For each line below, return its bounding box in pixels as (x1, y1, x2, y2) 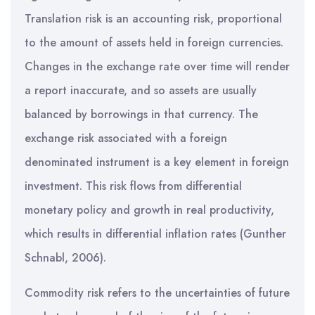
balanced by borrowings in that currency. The (25, 106, 258, 122)
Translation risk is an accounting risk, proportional (25, 11, 282, 27)
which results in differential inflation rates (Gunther (25, 226, 286, 242)
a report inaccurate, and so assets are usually (25, 82, 257, 98)
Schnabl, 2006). (25, 250, 106, 266)
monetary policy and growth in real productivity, (25, 202, 274, 218)
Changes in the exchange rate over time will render (25, 58, 290, 75)
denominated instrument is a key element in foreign (25, 154, 289, 170)
